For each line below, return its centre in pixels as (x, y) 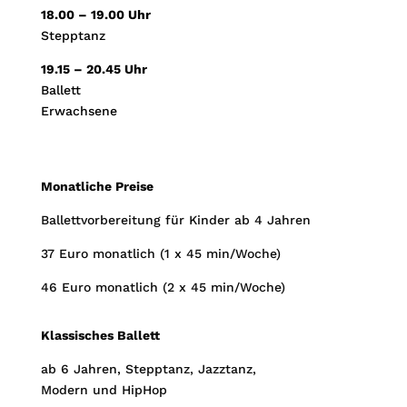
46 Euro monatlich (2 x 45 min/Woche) (163, 287)
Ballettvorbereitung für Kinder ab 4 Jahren (175, 219)
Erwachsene (79, 110)
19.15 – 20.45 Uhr (94, 69)
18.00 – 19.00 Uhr (95, 14)
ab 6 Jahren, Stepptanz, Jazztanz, (148, 368)
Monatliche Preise (97, 186)
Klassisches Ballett (100, 335)
